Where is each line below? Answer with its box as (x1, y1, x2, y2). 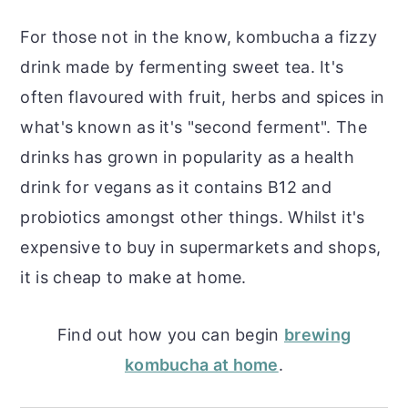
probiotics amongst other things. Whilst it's (20, 207, 365, 227)
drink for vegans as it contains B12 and (20, 177, 332, 197)
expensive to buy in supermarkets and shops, (20, 237, 382, 257)
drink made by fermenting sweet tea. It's (20, 56, 344, 76)
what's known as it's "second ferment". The (20, 117, 367, 137)
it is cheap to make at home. (20, 267, 247, 287)
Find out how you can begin (56, 324, 284, 344)
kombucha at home (124, 354, 279, 374)
